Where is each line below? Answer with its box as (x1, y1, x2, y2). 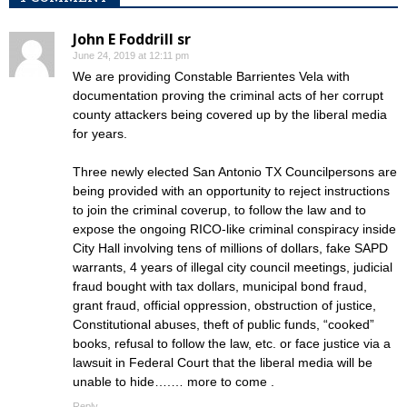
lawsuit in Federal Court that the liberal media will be (73, 355, 372, 370)
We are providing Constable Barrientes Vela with (73, 69, 350, 84)
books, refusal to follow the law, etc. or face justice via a (73, 336, 391, 351)
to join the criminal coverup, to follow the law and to (73, 203, 366, 217)
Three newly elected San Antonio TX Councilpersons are (73, 164, 397, 179)
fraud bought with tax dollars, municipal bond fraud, (73, 279, 367, 293)
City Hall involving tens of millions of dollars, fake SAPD (73, 241, 388, 255)
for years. (73, 126, 127, 141)
